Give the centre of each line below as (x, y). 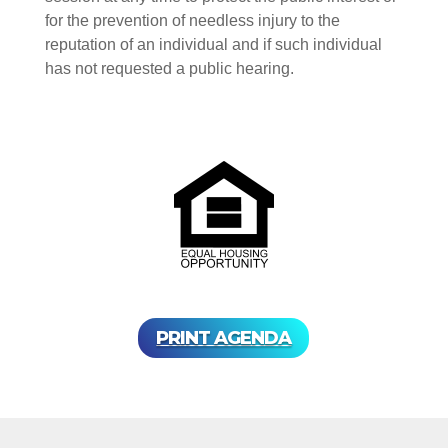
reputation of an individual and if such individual (213, 44)
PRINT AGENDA (224, 338)
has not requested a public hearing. (169, 68)
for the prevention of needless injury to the (192, 20)
